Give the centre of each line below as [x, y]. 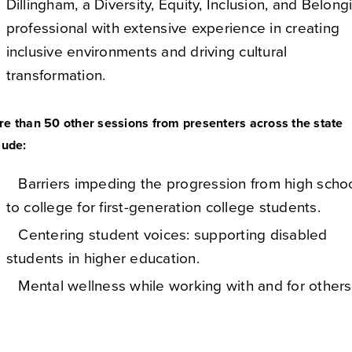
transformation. [58, 76]
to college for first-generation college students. [163, 208]
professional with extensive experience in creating [173, 29]
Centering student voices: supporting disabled [167, 235]
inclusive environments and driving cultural [147, 52]
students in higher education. [103, 259]
